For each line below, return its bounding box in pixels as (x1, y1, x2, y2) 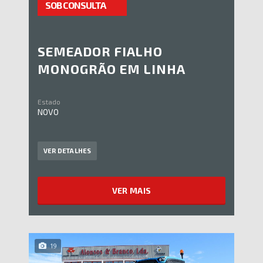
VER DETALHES (43, 147, 92, 155)
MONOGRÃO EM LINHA (38, 61, 186, 77)
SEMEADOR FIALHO (38, 43, 163, 59)
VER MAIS (112, 186, 151, 196)
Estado (38, 97, 60, 106)
